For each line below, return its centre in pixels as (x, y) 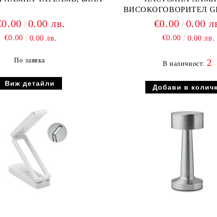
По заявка (30, 60)
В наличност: (185, 64)
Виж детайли (30, 83)
